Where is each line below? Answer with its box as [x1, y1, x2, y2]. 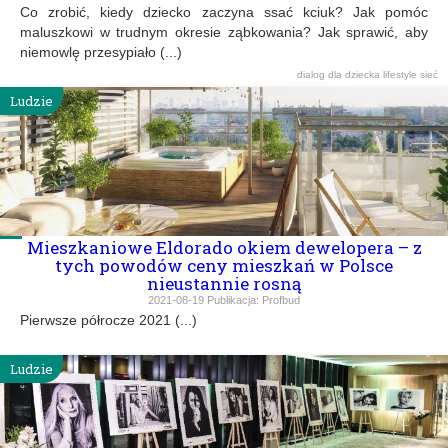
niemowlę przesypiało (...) [20, 43, 182, 60]
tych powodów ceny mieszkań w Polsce [55, 253, 393, 277]
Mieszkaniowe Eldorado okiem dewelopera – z [26, 235, 422, 259]
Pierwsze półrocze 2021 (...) [20, 311, 197, 328]
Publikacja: [204, 293, 262, 306]
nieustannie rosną [147, 271, 301, 295]
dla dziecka [328, 68, 383, 80]
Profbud [262, 293, 300, 306]
